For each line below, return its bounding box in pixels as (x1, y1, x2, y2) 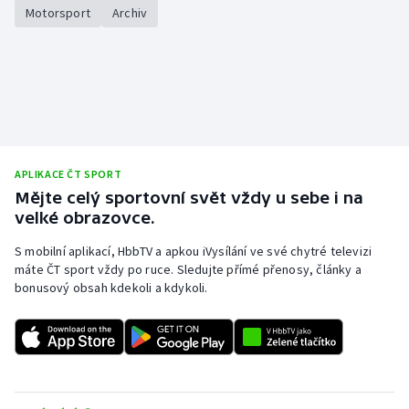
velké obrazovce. (15, 208, 155, 228)
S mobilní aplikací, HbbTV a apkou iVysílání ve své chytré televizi (15, 243, 372, 260)
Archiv (112, 5, 148, 22)
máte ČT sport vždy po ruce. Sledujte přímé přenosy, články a (15, 261, 362, 278)
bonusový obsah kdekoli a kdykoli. (15, 279, 208, 297)
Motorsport (26, 5, 90, 22)
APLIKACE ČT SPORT (15, 167, 122, 182)
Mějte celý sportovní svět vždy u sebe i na (15, 188, 363, 208)
